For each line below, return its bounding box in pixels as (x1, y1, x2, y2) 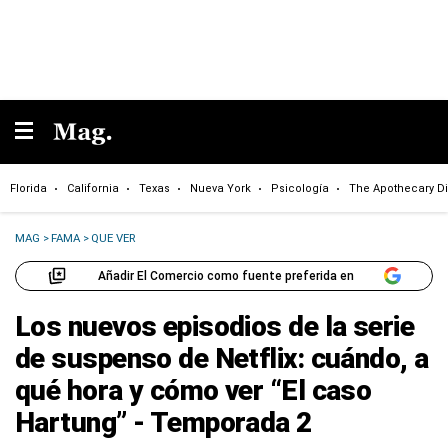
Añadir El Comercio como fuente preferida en (97, 268, 354, 283)
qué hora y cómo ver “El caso (15, 374, 372, 407)
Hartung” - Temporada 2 (15, 406, 312, 439)
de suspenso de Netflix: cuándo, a (15, 342, 429, 375)
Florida (10, 181, 47, 195)
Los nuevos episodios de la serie (15, 310, 415, 343)
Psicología (271, 181, 329, 195)
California (67, 181, 119, 195)
